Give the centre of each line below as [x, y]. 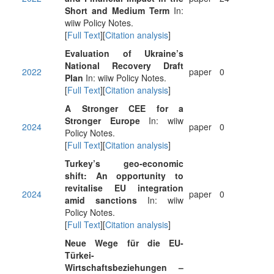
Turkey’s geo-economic [124, 163]
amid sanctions [101, 200]
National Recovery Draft [124, 65]
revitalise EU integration [124, 188]
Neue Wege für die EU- [124, 243]
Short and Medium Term [117, 10]
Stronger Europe [102, 120]
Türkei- [80, 255]
